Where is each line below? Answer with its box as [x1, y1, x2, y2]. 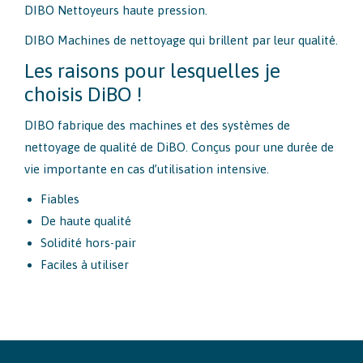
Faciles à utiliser [41, 258, 129, 272]
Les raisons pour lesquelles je [24, 59, 280, 83]
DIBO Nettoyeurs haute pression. [24, 3, 207, 18]
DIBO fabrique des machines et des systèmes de [24, 118, 290, 133]
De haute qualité [41, 214, 131, 228]
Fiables [41, 192, 79, 207]
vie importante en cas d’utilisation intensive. [24, 162, 269, 177]
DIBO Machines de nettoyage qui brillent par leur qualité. [24, 33, 338, 48]
